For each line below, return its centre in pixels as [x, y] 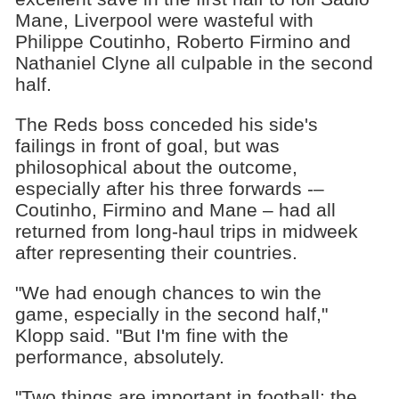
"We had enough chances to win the [168, 293]
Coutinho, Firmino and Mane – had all [175, 210]
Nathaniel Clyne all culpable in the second [194, 63]
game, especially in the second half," [171, 314]
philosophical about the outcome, [156, 167]
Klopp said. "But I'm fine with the [151, 335]
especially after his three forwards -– [169, 189]
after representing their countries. [156, 253]
